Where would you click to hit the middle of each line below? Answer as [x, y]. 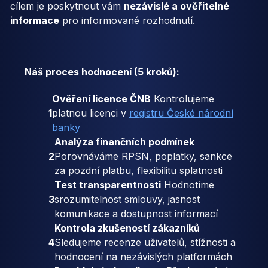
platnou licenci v [91, 113]
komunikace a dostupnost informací [136, 213]
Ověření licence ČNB [101, 98]
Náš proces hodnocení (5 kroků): [102, 71]
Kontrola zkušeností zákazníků [127, 228]
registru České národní [181, 113]
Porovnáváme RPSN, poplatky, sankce [143, 156]
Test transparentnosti [108, 185]
